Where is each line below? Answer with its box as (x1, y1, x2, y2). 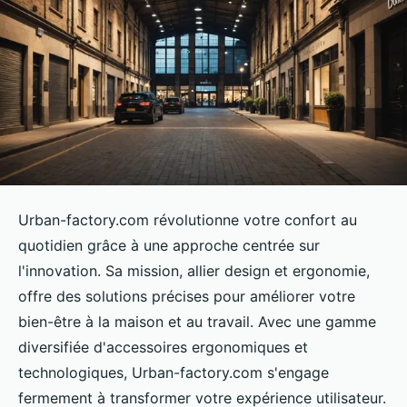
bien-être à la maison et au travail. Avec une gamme (18, 312, 376, 331)
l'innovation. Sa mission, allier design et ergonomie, (18, 261, 370, 280)
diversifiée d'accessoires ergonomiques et (18, 337, 308, 356)
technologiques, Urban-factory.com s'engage (18, 362, 329, 382)
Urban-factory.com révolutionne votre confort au (18, 210, 357, 229)
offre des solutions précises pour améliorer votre (18, 286, 355, 305)
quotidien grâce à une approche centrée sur (18, 235, 320, 254)
